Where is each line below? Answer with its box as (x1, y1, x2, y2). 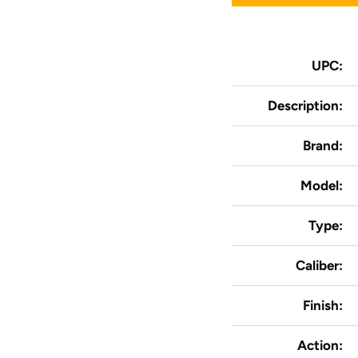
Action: (297, 336, 346, 353)
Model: (300, 177, 346, 193)
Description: (268, 97, 346, 113)
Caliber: (296, 257, 346, 273)
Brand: (303, 137, 346, 153)
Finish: (303, 296, 346, 313)
